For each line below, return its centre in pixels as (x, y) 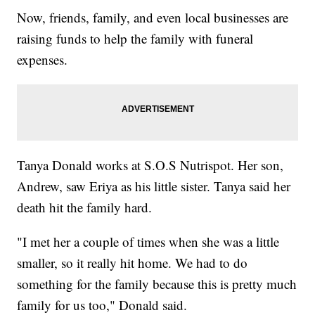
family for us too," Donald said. (102, 304)
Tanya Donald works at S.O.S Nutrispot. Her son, (150, 165)
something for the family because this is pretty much (157, 283)
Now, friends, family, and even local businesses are (153, 17)
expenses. (43, 59)
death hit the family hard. (85, 207)
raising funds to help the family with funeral (135, 38)
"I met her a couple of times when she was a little (148, 241)
